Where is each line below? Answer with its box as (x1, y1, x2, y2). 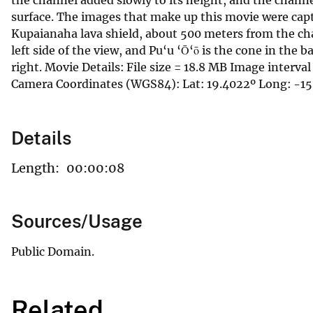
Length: (11, 159, 59, 176)
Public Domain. (11, 244, 94, 259)
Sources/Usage (11, 210, 143, 232)
